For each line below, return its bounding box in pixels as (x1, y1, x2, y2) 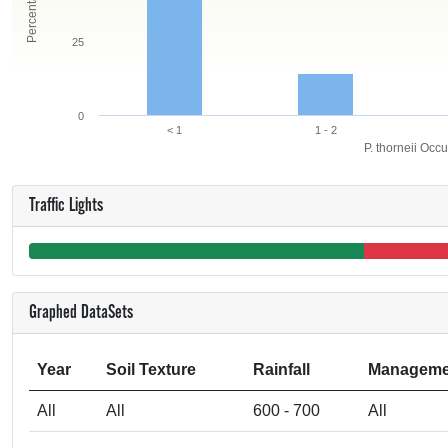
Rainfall (253, 361, 310, 378)
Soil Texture (106, 361, 196, 378)
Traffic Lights (29, 194, 103, 218)
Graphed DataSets (29, 301, 133, 325)
